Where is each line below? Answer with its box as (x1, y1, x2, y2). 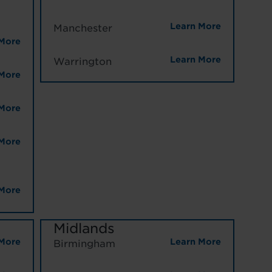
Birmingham (53, 238, 115, 250)
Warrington (53, 56, 112, 68)
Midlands (53, 220, 115, 237)
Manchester (53, 22, 112, 35)
